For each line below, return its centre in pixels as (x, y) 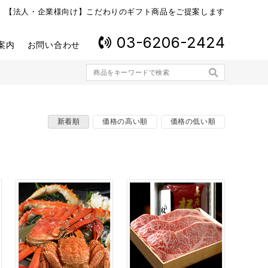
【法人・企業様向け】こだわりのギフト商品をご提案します (115, 12)
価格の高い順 (125, 121)
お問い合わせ (54, 45)
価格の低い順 (193, 121)
